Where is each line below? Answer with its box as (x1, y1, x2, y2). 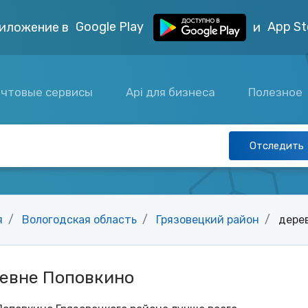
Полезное (248, 85, 306, 99)
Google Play (76, 19, 146, 34)
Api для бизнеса (126, 85, 216, 99)
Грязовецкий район (156, 213, 259, 226)
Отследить (250, 140, 304, 152)
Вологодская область (22, 213, 137, 226)
